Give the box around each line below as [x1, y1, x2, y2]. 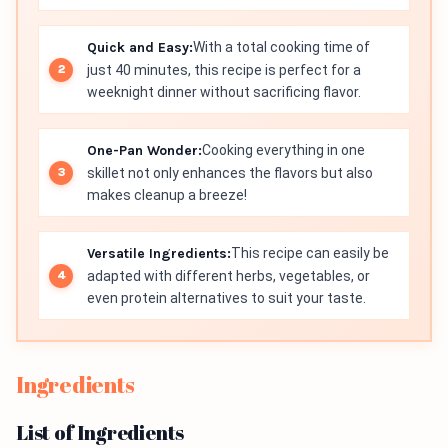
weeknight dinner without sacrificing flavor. [87, 84, 361, 101]
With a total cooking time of [193, 39, 370, 56]
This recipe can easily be [231, 245, 389, 262]
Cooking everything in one [202, 142, 365, 159]
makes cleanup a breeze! [87, 187, 247, 204]
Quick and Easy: [87, 39, 193, 57]
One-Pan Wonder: [87, 142, 202, 160]
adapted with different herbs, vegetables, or [87, 268, 370, 285]
